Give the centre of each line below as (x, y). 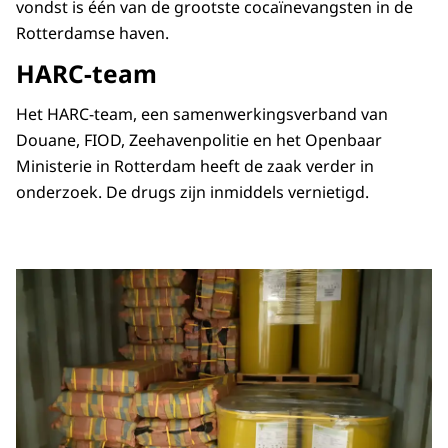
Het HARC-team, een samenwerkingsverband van (202, 114)
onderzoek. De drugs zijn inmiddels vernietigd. (192, 192)
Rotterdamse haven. (94, 33)
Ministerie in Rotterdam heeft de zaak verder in (195, 166)
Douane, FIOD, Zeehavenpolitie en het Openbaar (199, 140)
